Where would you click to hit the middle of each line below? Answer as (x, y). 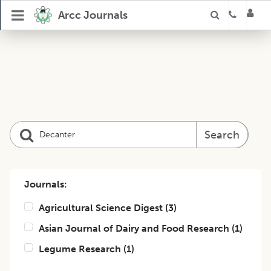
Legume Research (80, 249)
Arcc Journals (93, 15)
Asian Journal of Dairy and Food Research (134, 228)
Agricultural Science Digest (101, 208)
